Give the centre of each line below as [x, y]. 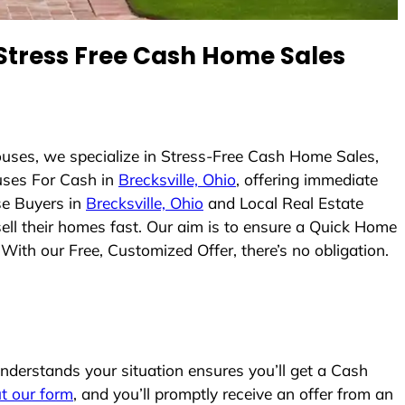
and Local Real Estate [283, 203]
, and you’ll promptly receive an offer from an [233, 393]
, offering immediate [307, 180]
